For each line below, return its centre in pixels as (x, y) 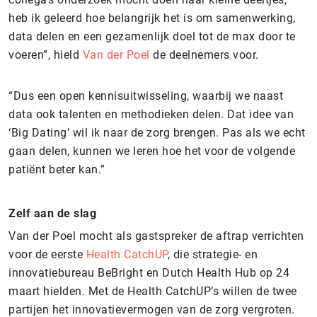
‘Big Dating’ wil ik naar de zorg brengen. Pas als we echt (157, 132)
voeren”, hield (44, 54)
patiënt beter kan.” (57, 169)
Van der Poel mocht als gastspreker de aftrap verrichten (156, 236)
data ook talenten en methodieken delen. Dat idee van (151, 114)
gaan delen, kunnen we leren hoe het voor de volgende (152, 151)
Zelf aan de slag (52, 213)
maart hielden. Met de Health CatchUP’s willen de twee (153, 291)
